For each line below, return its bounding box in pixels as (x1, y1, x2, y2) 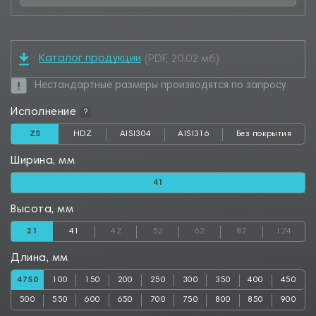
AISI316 (178, 130, 210, 138)
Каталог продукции (39, 53, 141, 64)
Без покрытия (236, 130, 292, 138)
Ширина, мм (11, 155, 75, 166)
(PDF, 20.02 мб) (145, 53, 219, 65)
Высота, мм (11, 204, 74, 215)
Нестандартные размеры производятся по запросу (35, 80, 286, 91)
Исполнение (11, 107, 77, 118)
